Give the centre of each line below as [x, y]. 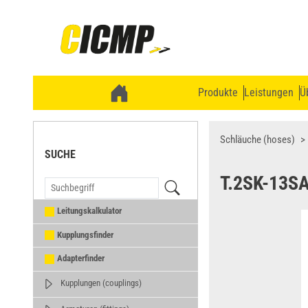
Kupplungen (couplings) [101, 283]
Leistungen [269, 92]
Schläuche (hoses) [257, 140]
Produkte [218, 92]
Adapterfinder [81, 258]
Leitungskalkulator [89, 211]
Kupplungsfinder [85, 234]
